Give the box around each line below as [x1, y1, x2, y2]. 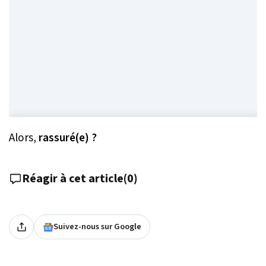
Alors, [9, 129, 39, 147]
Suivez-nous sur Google [53, 220, 141, 233]
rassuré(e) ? [39, 129, 97, 147]
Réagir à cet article [22, 170, 123, 188]
